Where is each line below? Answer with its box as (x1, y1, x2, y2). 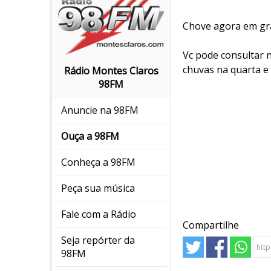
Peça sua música (61, 181, 135, 195)
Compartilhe (183, 218, 239, 232)
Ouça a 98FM (61, 129, 119, 143)
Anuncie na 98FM (61, 103, 139, 117)
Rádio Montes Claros (64, 64, 158, 78)
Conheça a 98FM (61, 155, 135, 169)
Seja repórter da (61, 233, 135, 247)
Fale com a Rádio (61, 207, 136, 221)
